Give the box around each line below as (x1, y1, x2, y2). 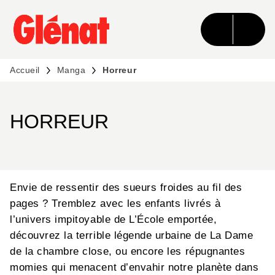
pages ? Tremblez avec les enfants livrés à (10, 198, 221, 210)
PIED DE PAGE (21, 38, 84, 48)
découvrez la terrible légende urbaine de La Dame (10, 230, 254, 242)
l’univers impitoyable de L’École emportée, (10, 214, 217, 226)
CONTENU (166, 16, 211, 26)
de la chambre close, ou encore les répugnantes (10, 246, 246, 258)
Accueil (10, 65, 40, 75)
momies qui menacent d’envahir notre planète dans (10, 261, 259, 274)
